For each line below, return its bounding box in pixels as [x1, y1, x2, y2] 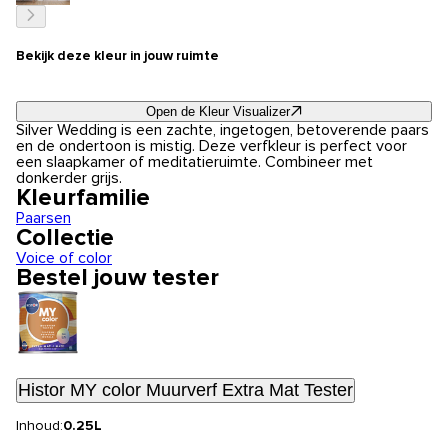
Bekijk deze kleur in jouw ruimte [16, 49, 219, 63]
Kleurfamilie [16, 186, 150, 211]
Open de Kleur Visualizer [145, 104, 290, 120]
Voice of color [16, 250, 112, 267]
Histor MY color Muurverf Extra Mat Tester [18, 380, 353, 401]
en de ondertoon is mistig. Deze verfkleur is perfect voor [16, 138, 407, 155]
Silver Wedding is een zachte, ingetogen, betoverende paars [16, 122, 429, 139]
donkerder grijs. [16, 170, 122, 187]
